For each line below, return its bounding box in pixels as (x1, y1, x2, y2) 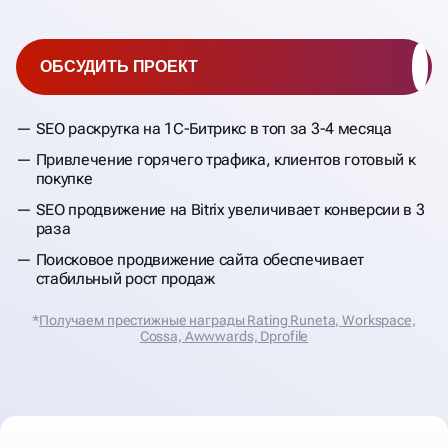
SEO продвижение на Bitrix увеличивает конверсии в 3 (35, 199, 425, 219)
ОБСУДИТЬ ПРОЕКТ (40, 57, 198, 75)
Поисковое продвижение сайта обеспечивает (35, 249, 364, 269)
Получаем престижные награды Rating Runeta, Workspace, (39, 311, 416, 328)
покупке (35, 168, 93, 188)
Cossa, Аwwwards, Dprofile (139, 327, 309, 344)
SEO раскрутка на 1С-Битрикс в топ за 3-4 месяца (35, 118, 392, 138)
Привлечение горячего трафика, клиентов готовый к (35, 149, 416, 169)
